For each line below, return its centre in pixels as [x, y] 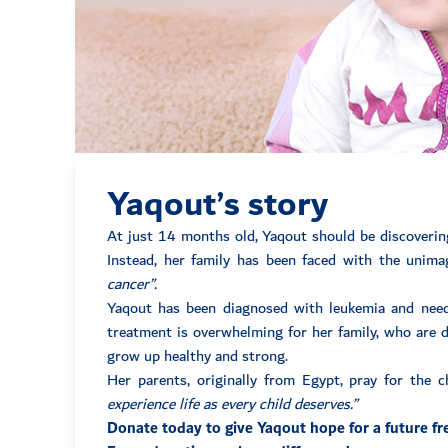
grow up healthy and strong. [197, 357]
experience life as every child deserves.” [234, 405]
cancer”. [132, 285]
